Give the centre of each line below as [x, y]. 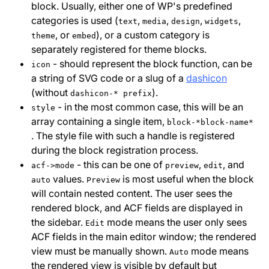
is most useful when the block [187, 179]
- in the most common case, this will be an [149, 107]
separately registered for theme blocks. [119, 49]
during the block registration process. [115, 150]
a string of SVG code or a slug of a [109, 78]
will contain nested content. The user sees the [132, 193]
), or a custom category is [153, 35]
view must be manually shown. [100, 251]
